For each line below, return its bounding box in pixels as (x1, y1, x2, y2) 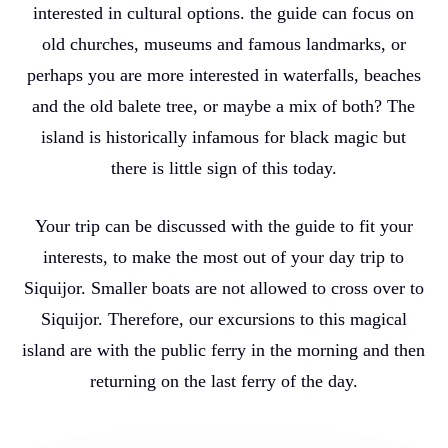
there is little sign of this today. (110, 157, 337, 178)
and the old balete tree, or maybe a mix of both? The (32, 95, 416, 116)
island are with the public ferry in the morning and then (22, 339, 426, 360)
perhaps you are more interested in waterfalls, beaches (26, 64, 421, 85)
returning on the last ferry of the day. (89, 370, 358, 391)
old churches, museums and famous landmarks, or (41, 33, 406, 54)
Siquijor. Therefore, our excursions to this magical (40, 308, 407, 329)
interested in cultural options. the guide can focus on (33, 2, 415, 23)
